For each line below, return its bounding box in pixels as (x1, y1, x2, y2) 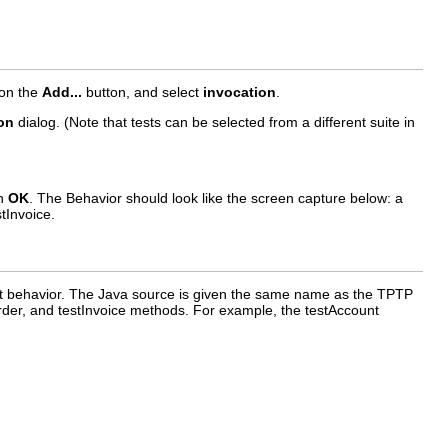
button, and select (82, 83, 203, 100)
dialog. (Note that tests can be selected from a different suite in (14, 113, 415, 130)
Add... (42, 83, 82, 100)
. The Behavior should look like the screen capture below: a (29, 189, 403, 206)
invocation (203, 83, 276, 100)
